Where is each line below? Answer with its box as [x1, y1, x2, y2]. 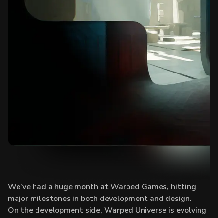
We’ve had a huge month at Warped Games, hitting [8, 181, 196, 192]
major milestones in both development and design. [8, 193, 192, 204]
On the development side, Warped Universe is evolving [8, 204, 206, 216]
